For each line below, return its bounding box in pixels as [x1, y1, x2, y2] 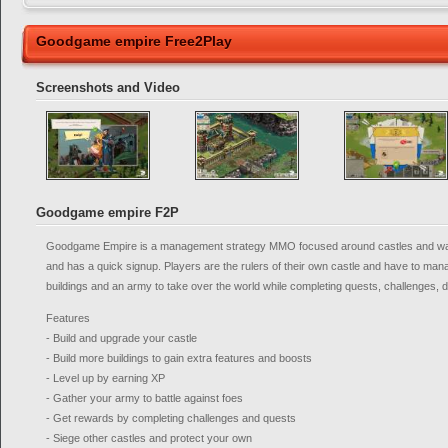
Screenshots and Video [36, 80, 180, 95]
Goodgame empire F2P [36, 205, 179, 220]
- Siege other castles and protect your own [46, 432, 252, 444]
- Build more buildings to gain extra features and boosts [46, 352, 312, 364]
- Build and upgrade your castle [46, 332, 197, 344]
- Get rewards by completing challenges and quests [46, 412, 296, 424]
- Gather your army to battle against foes [46, 392, 243, 404]
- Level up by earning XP [46, 372, 165, 384]
